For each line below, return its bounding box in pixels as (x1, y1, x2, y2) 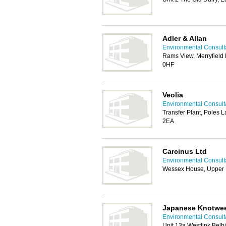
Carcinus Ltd (162, 147, 207, 155)
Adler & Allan (162, 34, 207, 42)
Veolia (162, 91, 183, 99)
